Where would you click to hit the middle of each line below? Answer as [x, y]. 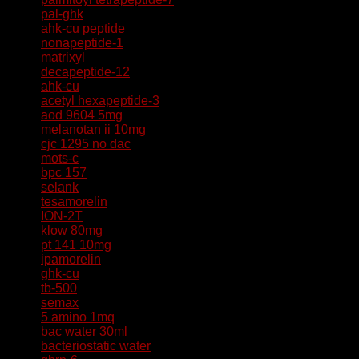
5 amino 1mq [78, 317]
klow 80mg [72, 230]
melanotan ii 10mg [93, 129]
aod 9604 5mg [82, 115]
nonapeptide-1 [82, 43]
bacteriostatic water [96, 346]
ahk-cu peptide [83, 28]
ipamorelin [71, 259]
